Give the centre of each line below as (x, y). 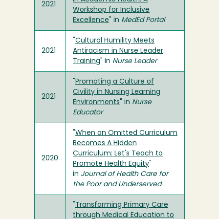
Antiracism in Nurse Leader (118, 51)
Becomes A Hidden (105, 143)
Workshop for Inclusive (111, 10)
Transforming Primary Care (122, 205)
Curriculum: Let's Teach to (118, 154)
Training (87, 61)
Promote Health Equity (111, 164)
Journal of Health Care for (124, 174)
